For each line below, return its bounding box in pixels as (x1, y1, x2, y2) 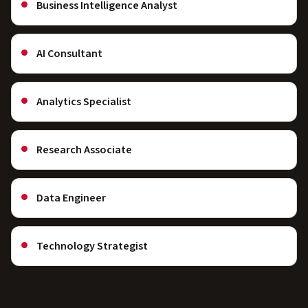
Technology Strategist (36, 238, 148, 254)
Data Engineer (36, 190, 106, 206)
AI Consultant (36, 45, 102, 61)
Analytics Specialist (36, 93, 131, 109)
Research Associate (36, 142, 132, 157)
